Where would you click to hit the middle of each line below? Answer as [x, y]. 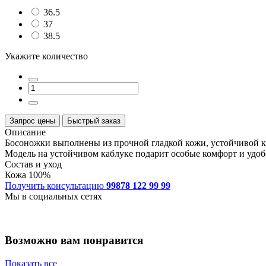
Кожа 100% [28, 175]
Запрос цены [32, 121]
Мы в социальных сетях [53, 196]
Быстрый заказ [94, 121]
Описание [25, 132]
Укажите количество [46, 56]
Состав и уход [33, 164]
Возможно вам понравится [74, 240]
